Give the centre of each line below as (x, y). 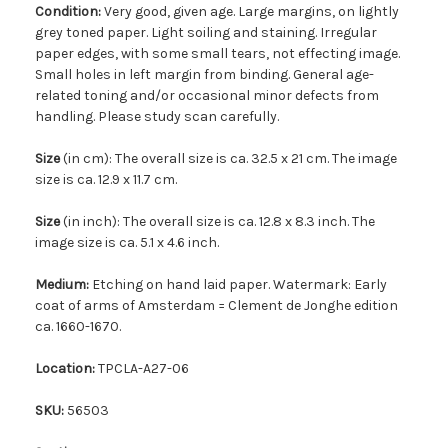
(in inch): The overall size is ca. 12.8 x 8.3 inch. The (217, 221)
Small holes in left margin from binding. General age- (204, 74)
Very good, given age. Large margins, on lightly (251, 11)
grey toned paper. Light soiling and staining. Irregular (206, 32)
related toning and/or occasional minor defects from (207, 95)
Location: (66, 368)
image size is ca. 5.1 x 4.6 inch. (127, 242)
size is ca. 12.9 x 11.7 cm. (106, 179)
